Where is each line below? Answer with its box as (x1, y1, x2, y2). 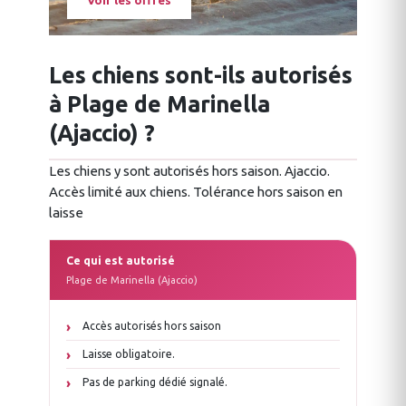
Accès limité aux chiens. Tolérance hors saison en (49, 184, 343, 200)
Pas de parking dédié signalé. (82, 376, 227, 389)
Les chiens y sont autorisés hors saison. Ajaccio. (49, 163, 330, 179)
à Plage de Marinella (49, 92, 270, 118)
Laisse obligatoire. (82, 348, 175, 361)
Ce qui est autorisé (66, 255, 175, 267)
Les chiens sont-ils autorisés (49, 63, 353, 89)
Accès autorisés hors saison (82, 320, 221, 333)
